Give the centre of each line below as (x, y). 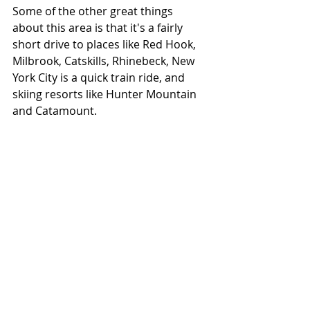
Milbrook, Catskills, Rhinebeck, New (105, 61)
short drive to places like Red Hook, (106, 45)
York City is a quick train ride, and (100, 78)
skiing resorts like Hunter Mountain (106, 94)
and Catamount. (55, 111)
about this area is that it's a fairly (99, 28)
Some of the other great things (94, 11)
